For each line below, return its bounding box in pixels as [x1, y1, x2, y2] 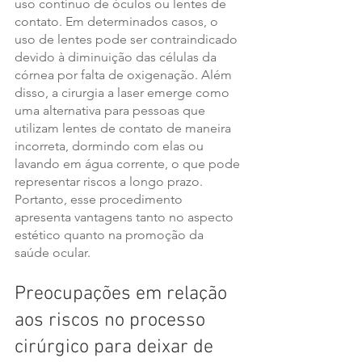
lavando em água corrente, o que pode [15, 156, 243, 172]
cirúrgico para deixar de [15, 336, 218, 360]
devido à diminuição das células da [15, 49, 220, 65]
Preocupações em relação [15, 283, 232, 306]
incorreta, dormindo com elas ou [15, 138, 207, 154]
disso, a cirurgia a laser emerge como [15, 85, 233, 101]
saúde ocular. [15, 245, 94, 261]
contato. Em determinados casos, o [15, 14, 221, 30]
